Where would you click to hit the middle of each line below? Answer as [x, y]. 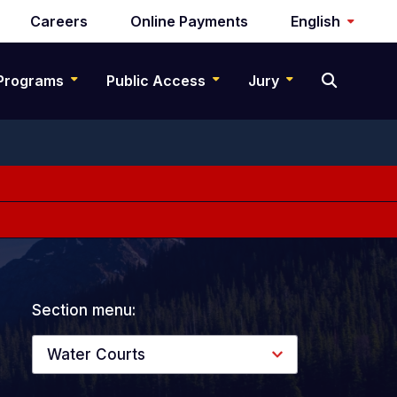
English [315, 21]
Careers [59, 21]
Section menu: [84, 311]
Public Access [156, 81]
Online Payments [189, 21]
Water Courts [96, 355]
